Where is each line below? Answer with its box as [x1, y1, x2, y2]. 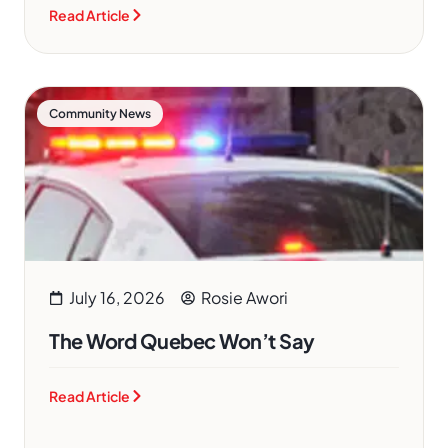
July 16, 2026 [69, 287, 165, 308]
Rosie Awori [201, 287, 288, 308]
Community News [49, 106, 151, 121]
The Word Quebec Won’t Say [49, 328, 315, 353]
